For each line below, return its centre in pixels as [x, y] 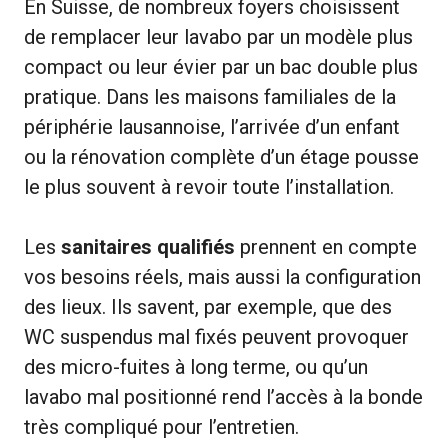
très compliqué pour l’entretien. [161, 426]
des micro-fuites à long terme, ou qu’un [196, 366]
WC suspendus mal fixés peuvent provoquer [216, 336]
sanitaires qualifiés [148, 246]
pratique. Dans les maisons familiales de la [210, 96]
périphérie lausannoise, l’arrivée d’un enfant [212, 126]
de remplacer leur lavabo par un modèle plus [218, 36]
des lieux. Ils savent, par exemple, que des [208, 306]
